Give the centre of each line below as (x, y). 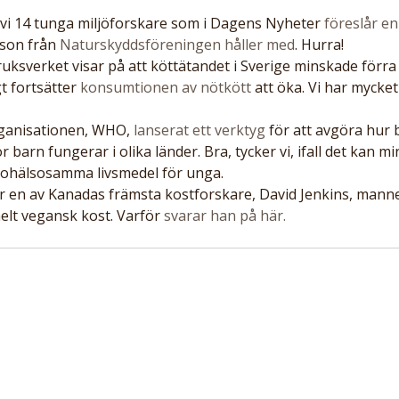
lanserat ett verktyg (198, 130)
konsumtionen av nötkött (166, 87)
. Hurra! (319, 45)
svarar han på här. (225, 216)
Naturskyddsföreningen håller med (177, 45)
